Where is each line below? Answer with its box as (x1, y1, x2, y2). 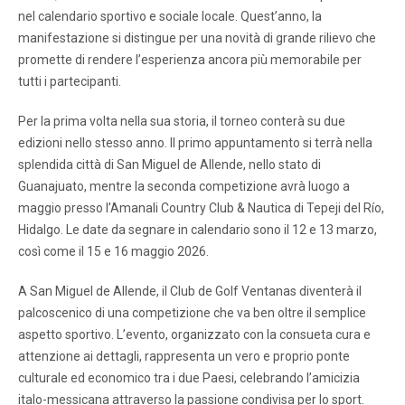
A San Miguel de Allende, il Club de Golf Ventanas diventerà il (18, 283, 362, 298)
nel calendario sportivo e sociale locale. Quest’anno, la (18, 8, 322, 24)
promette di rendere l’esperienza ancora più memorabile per (18, 52, 362, 67)
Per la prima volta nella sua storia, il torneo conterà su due (18, 113, 345, 128)
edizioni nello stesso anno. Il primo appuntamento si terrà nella (18, 135, 372, 150)
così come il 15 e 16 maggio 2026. (18, 243, 209, 259)
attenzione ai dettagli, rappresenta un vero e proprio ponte (18, 348, 350, 363)
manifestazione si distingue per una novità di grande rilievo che (18, 30, 376, 45)
